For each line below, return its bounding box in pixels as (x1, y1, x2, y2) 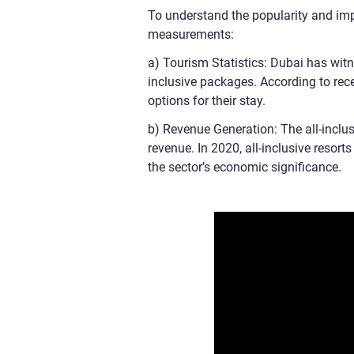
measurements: (148, 27, 234, 43)
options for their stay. (148, 93, 265, 109)
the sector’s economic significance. (148, 160, 341, 175)
